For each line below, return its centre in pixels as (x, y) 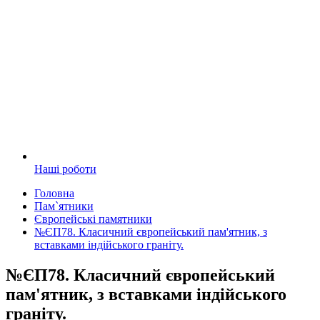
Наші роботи (65, 169)
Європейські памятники (93, 219)
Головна (54, 194)
